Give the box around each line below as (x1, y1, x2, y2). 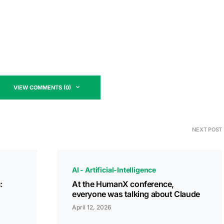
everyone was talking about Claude (72, 188, 200, 199)
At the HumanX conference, (72, 178, 174, 189)
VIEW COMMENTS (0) (13, 83, 71, 91)
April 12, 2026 (72, 203, 111, 211)
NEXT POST (192, 125, 222, 133)
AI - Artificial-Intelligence (72, 165, 156, 174)
